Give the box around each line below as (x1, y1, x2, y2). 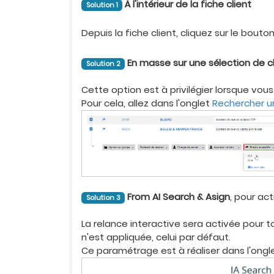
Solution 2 (86, 58, 120, 68)
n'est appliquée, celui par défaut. (81, 231, 231, 244)
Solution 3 (86, 193, 120, 203)
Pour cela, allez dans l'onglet (81, 96, 213, 109)
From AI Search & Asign (127, 190, 230, 204)
